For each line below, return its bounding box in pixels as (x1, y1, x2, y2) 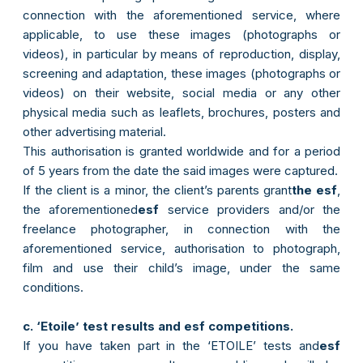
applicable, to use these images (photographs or (23, 27, 340, 43)
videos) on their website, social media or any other (23, 85, 340, 101)
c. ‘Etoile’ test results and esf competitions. (23, 318, 293, 335)
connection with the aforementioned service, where (23, 7, 340, 23)
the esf (291, 182, 338, 199)
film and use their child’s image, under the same (23, 260, 340, 276)
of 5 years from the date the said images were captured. (23, 163, 338, 179)
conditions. (23, 280, 83, 296)
